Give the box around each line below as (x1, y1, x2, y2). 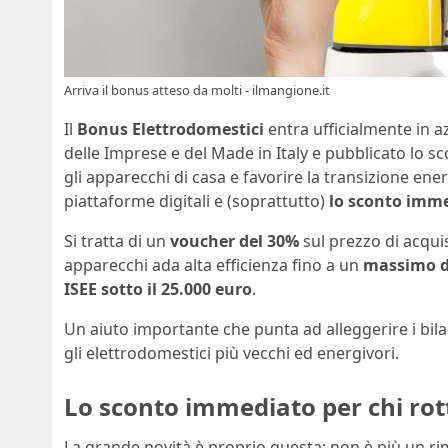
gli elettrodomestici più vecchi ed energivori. (64, 342, 399, 365)
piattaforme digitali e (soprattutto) (64, 190, 329, 213)
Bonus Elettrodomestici (77, 118, 264, 141)
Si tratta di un (64, 230, 170, 253)
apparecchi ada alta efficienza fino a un (64, 254, 363, 277)
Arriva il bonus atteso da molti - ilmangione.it (64, 81, 330, 100)
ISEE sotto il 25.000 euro (64, 278, 252, 301)
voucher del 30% (170, 230, 299, 253)
